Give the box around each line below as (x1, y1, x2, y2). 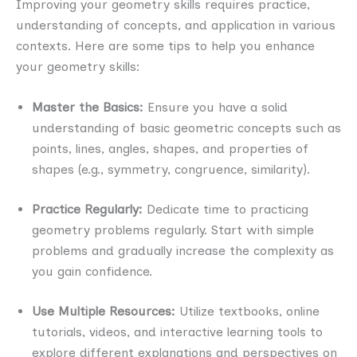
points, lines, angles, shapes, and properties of (32, 141, 308, 157)
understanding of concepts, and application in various (16, 17, 335, 33)
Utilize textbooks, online (175, 304, 320, 320)
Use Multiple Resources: (32, 304, 175, 320)
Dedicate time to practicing (143, 202, 308, 218)
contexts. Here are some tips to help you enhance (16, 37, 315, 53)
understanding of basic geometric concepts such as (32, 120, 341, 136)
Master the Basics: (32, 100, 147, 116)
